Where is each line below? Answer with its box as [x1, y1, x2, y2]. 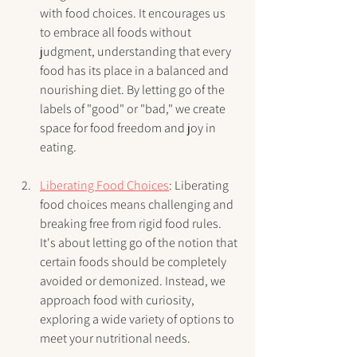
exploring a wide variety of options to [40, 311, 237, 328]
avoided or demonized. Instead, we [40, 273, 228, 290]
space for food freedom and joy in [40, 120, 218, 137]
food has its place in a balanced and [40, 62, 231, 80]
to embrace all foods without [40, 24, 194, 41]
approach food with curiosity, [40, 292, 197, 309]
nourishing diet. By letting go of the [40, 81, 227, 99]
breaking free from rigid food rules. [40, 215, 224, 233]
